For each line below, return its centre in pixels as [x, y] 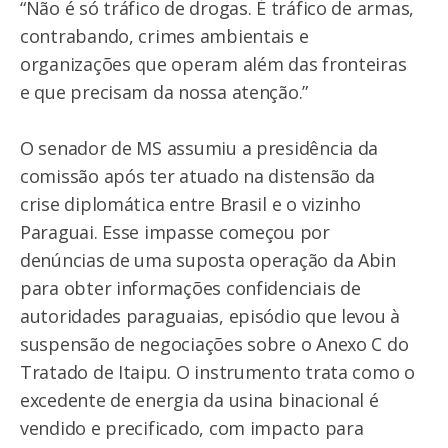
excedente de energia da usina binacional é [199, 400]
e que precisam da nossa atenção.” [164, 92]
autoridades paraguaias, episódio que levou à [210, 316]
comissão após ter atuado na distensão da [198, 176]
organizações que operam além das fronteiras [213, 64]
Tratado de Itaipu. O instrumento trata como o [217, 372]
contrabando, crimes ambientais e [164, 36]
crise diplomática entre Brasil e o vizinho [190, 204]
